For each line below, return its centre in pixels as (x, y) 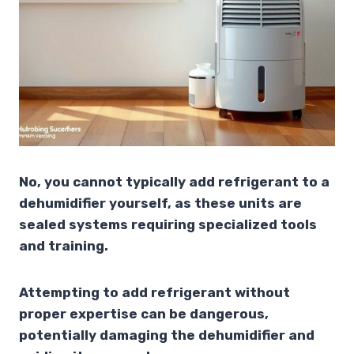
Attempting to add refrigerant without (154, 292)
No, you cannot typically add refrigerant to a (174, 181)
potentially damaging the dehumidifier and (167, 335)
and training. (64, 245)
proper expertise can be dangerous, (144, 313)
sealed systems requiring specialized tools (168, 224)
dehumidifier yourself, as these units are (160, 203)
